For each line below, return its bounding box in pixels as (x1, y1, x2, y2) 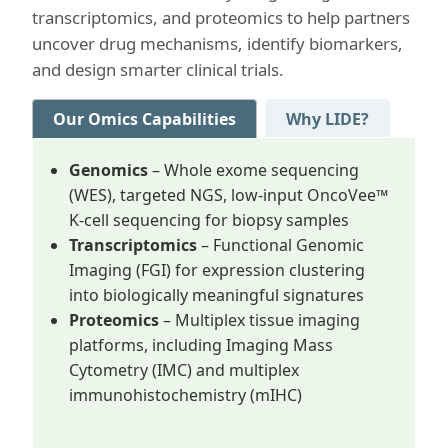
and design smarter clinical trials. (32, 58, 284, 81)
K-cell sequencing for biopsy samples (69, 209, 349, 231)
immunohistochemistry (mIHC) (69, 384, 302, 406)
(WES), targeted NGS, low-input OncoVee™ (69, 184, 388, 206)
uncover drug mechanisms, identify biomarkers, (32, 32, 403, 55)
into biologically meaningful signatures (69, 284, 364, 306)
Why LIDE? (286, 108, 369, 130)
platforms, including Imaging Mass (69, 334, 333, 356)
